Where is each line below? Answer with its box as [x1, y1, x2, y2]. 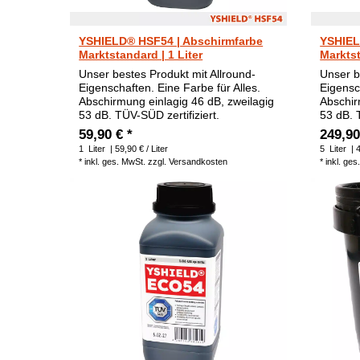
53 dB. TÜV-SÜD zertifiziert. [79, 108, 220, 122]
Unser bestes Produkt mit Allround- [79, 67, 256, 81]
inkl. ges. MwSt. [84, 157, 146, 167]
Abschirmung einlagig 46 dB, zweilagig [79, 95, 275, 108]
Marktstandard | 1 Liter [79, 48, 203, 62]
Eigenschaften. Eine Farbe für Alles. [79, 81, 261, 95]
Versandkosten [169, 157, 228, 167]
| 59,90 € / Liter [108, 144, 169, 154]
